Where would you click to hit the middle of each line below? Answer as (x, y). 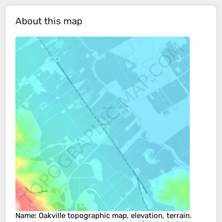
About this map (49, 21)
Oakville (52, 216)
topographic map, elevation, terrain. (129, 216)
